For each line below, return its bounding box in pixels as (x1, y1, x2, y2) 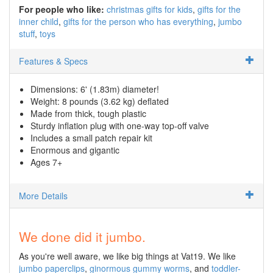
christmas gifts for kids (107, 2, 193, 15)
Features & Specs (19, 54, 88, 67)
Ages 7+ (30, 155, 62, 168)
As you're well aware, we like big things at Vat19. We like (19, 249, 236, 262)
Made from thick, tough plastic (30, 107, 146, 119)
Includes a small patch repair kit (30, 131, 152, 144)
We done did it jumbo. (19, 227, 146, 246)
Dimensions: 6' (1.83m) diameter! (30, 82, 159, 95)
